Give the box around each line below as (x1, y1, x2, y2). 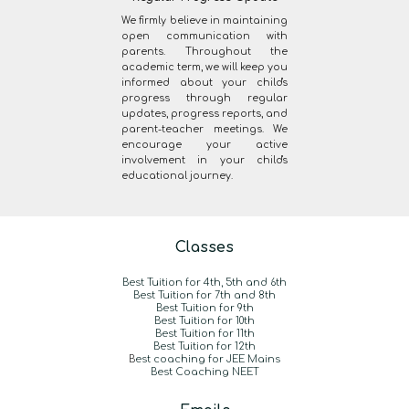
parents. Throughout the (121, 47, 288, 58)
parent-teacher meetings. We (121, 124, 288, 135)
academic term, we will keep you (121, 62, 288, 73)
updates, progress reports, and (121, 109, 288, 120)
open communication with (121, 31, 288, 42)
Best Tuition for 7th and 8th (133, 290, 276, 300)
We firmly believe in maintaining (121, 16, 288, 26)
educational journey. (121, 171, 233, 182)
